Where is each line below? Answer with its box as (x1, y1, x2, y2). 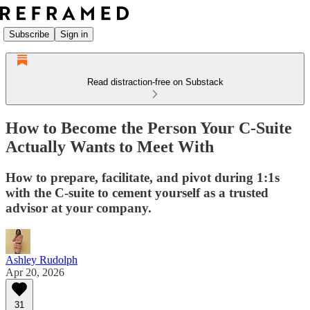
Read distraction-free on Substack (86, 77, 224, 87)
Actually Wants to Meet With (6, 137, 214, 156)
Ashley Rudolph (6, 253, 77, 266)
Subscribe (9, 28, 49, 39)
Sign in (60, 28, 88, 39)
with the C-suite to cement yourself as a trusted (6, 185, 268, 200)
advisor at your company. (6, 200, 152, 215)
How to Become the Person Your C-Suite (6, 118, 292, 137)
